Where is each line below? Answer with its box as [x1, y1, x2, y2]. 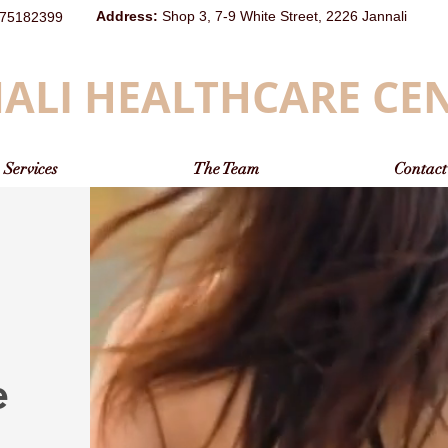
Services [3, 159, 58, 179]
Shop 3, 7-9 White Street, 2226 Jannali [162, 8, 407, 24]
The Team [192, 159, 259, 179]
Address [96, 8, 153, 24]
